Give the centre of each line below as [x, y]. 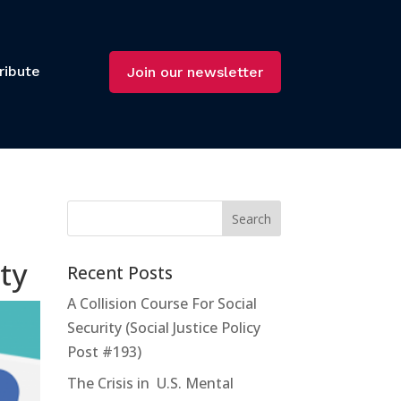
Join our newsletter [195, 72]
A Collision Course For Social [162, 303]
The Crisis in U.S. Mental [150, 383]
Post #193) [104, 351]
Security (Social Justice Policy [163, 327]
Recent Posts [119, 273]
